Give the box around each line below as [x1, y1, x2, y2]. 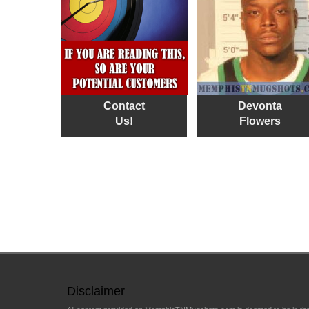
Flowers [239, 115, 281, 128]
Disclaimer [67, 284, 125, 298]
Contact [103, 100, 145, 112]
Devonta [237, 100, 282, 112]
